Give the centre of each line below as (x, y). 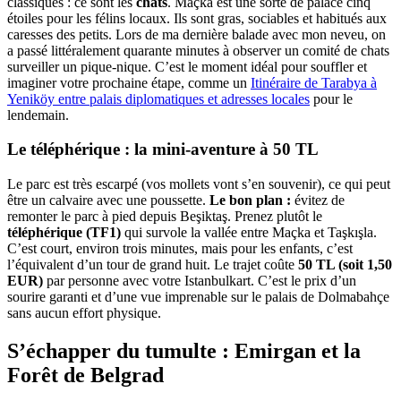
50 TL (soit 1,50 (345, 265)
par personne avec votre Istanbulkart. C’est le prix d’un (200, 281)
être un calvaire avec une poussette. (108, 200)
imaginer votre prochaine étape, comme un (129, 82)
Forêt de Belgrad (85, 375)
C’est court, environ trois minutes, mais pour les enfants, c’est (180, 249)
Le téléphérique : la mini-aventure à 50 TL (163, 149)
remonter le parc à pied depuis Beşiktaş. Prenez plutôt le (165, 217)
